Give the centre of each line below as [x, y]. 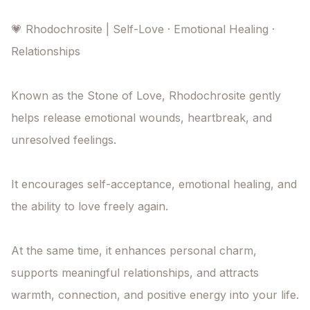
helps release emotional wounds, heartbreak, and [142, 118]
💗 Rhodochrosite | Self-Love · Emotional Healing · [143, 29]
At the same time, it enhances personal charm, [134, 251]
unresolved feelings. [64, 140]
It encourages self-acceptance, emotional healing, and [154, 184]
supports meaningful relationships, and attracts [135, 273]
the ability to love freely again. [90, 207]
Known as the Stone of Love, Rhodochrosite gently [146, 96]
